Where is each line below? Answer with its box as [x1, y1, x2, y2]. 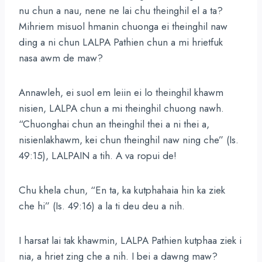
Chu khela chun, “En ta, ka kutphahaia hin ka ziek [19, 183, 225, 197]
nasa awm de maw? [19, 51, 103, 65]
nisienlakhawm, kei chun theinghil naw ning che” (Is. [19, 133, 239, 147]
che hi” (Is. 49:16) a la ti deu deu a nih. [19, 199, 185, 213]
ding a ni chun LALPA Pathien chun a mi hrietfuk [19, 35, 223, 49]
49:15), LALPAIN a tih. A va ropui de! [19, 149, 177, 163]
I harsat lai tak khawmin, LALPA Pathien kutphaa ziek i [19, 233, 242, 247]
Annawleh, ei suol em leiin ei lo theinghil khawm [19, 85, 223, 99]
